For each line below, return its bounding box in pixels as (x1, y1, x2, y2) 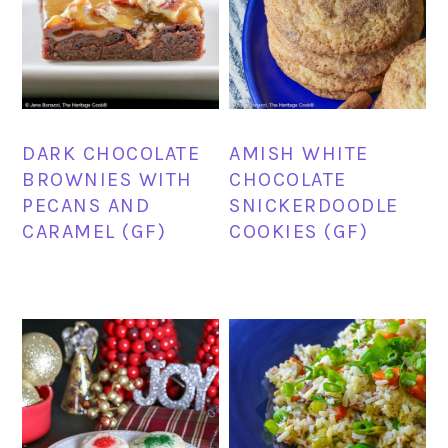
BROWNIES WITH (22, 168, 193, 192)
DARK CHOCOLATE (22, 142, 201, 166)
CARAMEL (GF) (22, 220, 167, 244)
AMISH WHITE (229, 142, 369, 166)
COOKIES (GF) (229, 220, 369, 244)
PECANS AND (22, 194, 151, 218)
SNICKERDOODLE (229, 194, 399, 218)
